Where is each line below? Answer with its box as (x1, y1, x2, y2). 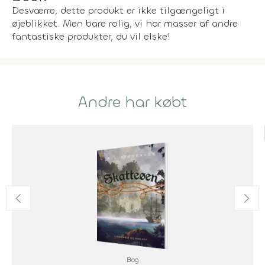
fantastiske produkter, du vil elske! (12, 30, 170, 43)
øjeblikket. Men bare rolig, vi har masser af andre (12, 17, 238, 30)
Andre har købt (77, 92, 188, 112)
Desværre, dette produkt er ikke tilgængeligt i (12, 4, 225, 17)
